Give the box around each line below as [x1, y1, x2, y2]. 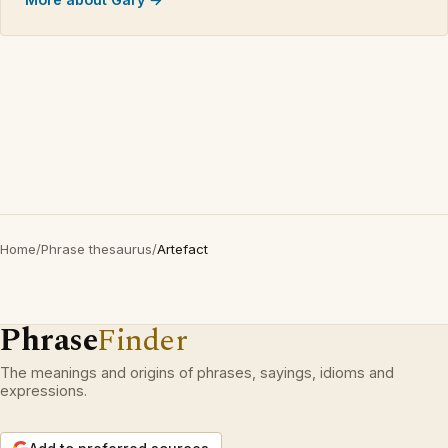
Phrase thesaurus [41, 241, 152, 257]
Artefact [157, 241, 208, 257]
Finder [97, 317, 188, 364]
